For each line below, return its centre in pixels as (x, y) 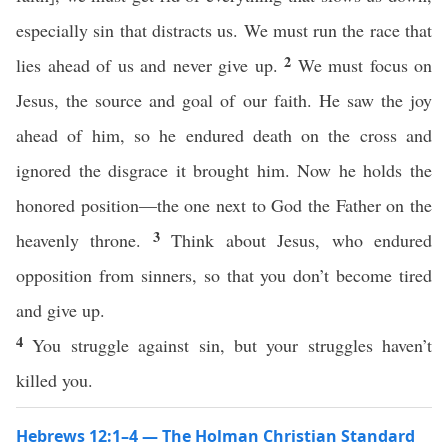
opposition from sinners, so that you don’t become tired (224, 275)
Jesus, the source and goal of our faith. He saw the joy (224, 100)
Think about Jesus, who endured (302, 240)
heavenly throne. (84, 240)
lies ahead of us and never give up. (150, 65)
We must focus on (364, 65)
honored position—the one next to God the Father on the (224, 205)
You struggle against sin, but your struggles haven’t (232, 345)
